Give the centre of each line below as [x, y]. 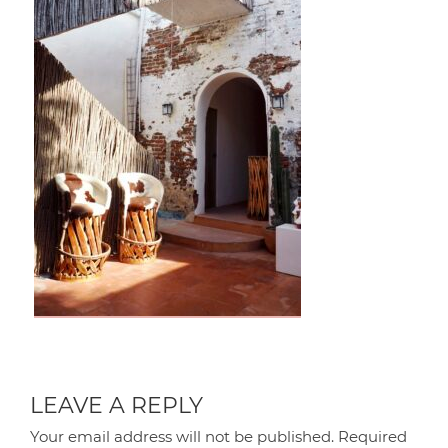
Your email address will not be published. [182, 436]
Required [371, 436]
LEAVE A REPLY [117, 405]
